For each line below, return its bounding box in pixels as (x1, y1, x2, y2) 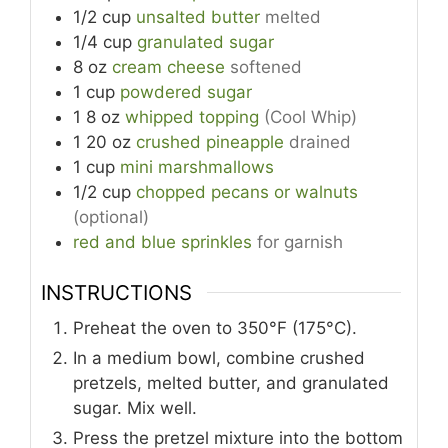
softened (230, 57, 302, 78)
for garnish (257, 232, 343, 253)
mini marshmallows (120, 157, 274, 178)
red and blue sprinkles (73, 232, 252, 253)
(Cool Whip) (264, 107, 357, 128)
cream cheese (112, 57, 225, 78)
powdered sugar (120, 82, 252, 103)
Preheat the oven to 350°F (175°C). (73, 317, 357, 338)
